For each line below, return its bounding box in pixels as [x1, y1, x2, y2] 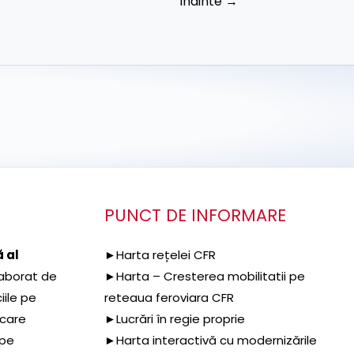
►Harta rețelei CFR [104, 247, 216, 264]
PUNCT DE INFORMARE [104, 204, 286, 228]
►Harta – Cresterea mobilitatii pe [104, 268, 305, 285]
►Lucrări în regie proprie [104, 311, 245, 328]
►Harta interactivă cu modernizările [104, 332, 317, 349]
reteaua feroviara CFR [104, 289, 234, 307]
